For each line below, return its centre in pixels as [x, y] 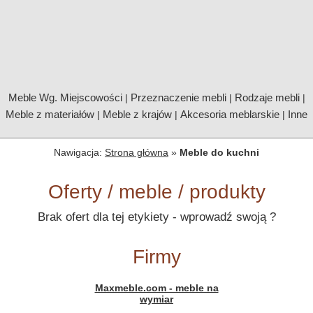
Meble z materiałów [50, 114]
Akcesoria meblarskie [230, 114]
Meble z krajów [137, 114]
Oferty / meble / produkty [156, 192]
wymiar [156, 299]
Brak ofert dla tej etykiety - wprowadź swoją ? [156, 217]
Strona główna [137, 152]
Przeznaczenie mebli [178, 97]
